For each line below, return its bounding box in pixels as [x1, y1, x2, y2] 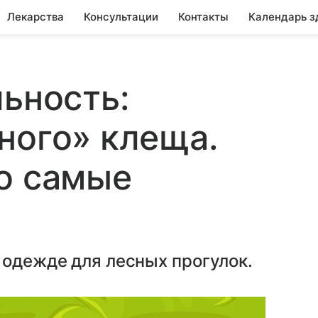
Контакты [178, 10, 229, 23]
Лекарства [7, 10, 64, 23]
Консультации [84, 10, 158, 23]
